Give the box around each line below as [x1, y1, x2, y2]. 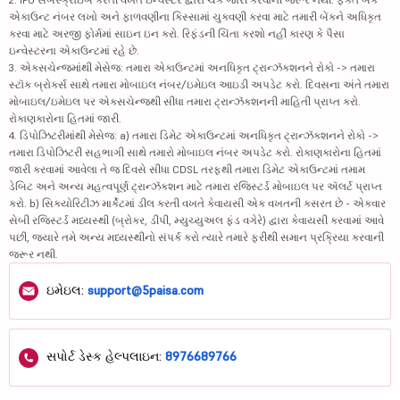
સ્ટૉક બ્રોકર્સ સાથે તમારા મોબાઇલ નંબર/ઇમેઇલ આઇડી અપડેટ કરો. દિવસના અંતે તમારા [9, 77, 389, 91]
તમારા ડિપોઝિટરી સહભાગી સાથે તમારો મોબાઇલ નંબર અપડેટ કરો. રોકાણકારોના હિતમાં [9, 145, 381, 159]
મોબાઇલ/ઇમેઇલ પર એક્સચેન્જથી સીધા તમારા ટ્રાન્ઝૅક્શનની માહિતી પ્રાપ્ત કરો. [9, 94, 361, 108]
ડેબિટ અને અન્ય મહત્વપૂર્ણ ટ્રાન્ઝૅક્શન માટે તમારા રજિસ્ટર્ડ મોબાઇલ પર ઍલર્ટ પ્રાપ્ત [9, 179, 382, 193]
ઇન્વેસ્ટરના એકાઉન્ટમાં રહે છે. [9, 43, 139, 57]
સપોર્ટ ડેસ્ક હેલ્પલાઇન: [43, 348, 165, 365]
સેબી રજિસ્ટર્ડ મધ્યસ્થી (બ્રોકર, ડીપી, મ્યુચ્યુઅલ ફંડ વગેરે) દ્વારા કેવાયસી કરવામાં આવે [9, 212, 384, 227]
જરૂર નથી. [9, 246, 58, 261]
